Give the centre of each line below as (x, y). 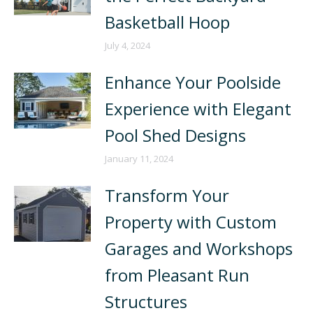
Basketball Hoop (167, 22)
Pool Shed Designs (175, 135)
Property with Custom (191, 222)
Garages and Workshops (199, 248)
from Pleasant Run (177, 275)
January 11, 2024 (139, 159)
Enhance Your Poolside (193, 82)
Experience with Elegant (198, 109)
